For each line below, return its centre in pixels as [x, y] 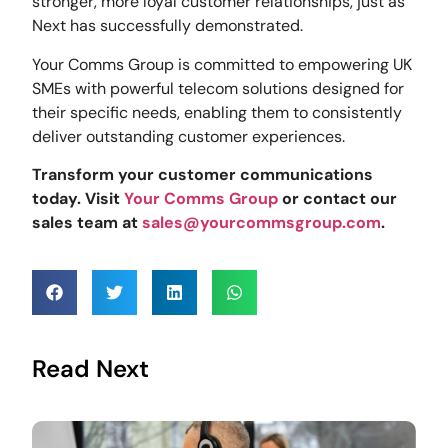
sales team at [87, 223]
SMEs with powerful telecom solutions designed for [218, 88]
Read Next [91, 369]
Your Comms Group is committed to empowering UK [222, 64]
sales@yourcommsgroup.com [262, 223]
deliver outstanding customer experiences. [189, 136]
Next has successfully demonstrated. [168, 26]
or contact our [338, 199]
